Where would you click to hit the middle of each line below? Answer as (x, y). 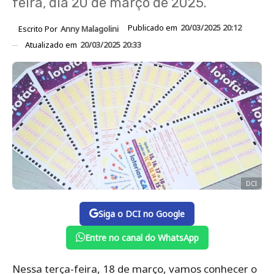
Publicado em (154, 28)
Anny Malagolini (90, 28)
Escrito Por (39, 28)
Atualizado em (52, 44)
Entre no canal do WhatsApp (142, 237)
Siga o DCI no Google (142, 213)
